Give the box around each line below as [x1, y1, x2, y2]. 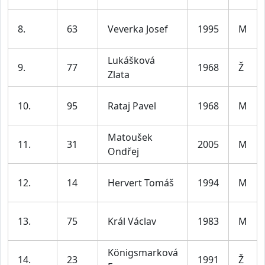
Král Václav [108, 215, 156, 228]
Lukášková [108, 54, 155, 67]
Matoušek [108, 131, 153, 144]
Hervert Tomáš [108, 176, 174, 190]
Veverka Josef [108, 22, 168, 36]
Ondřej [108, 145, 139, 159]
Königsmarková [108, 246, 178, 260]
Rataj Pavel [108, 99, 156, 113]
